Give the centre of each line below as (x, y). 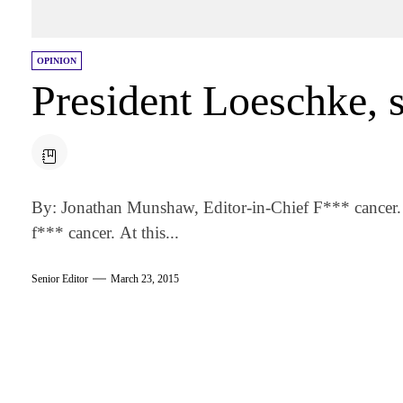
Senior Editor (60, 279)
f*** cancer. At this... (106, 232)
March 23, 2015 (145, 279)
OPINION (57, 60)
